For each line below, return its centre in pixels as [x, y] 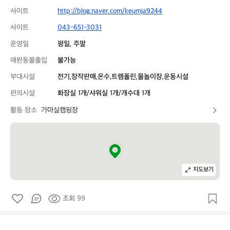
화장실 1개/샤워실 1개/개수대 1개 [104, 93]
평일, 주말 [72, 44]
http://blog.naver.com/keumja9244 [110, 11]
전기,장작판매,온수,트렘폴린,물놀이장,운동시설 [123, 77]
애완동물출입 [29, 60]
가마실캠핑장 [60, 110]
